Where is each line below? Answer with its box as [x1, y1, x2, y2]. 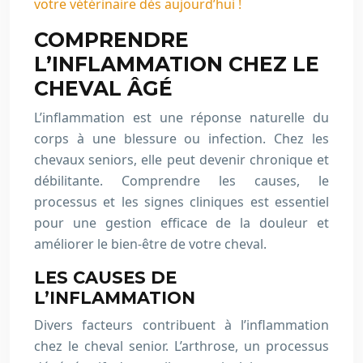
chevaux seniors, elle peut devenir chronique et [34, 151, 329, 169]
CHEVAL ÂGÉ [34, 76, 173, 100]
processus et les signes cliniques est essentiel [34, 193, 329, 211]
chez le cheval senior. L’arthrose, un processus [34, 337, 329, 355]
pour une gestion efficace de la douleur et [34, 214, 329, 232]
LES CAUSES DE [34, 267, 177, 288]
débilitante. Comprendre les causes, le [34, 172, 329, 190]
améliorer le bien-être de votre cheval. [34, 235, 267, 253]
